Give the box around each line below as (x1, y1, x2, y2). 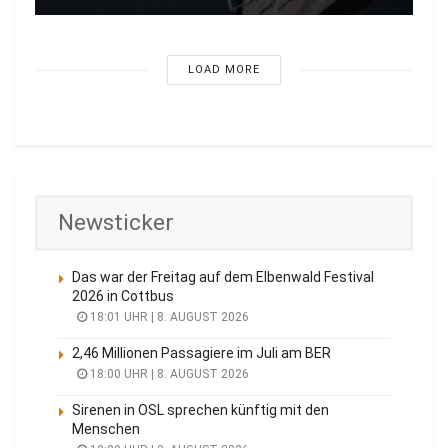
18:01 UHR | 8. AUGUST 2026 (87, 310, 249, 325)
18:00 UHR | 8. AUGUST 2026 (87, 367, 249, 382)
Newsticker (58, 209, 174, 237)
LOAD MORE (187, 63, 260, 77)
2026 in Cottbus (72, 288, 174, 305)
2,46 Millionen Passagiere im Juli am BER (72, 345, 331, 362)
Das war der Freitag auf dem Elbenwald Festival (72, 269, 374, 286)
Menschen (72, 421, 140, 438)
